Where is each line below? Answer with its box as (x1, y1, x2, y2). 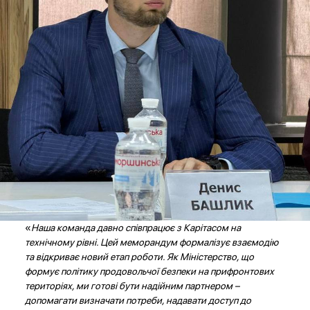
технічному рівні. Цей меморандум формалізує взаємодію (24, 237, 278, 248)
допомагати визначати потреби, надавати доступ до (24, 295, 251, 307)
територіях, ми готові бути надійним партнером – (24, 280, 239, 292)
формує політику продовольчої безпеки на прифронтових (24, 266, 274, 277)
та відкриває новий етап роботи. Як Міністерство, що (24, 251, 254, 263)
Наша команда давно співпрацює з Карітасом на (30, 222, 241, 234)
